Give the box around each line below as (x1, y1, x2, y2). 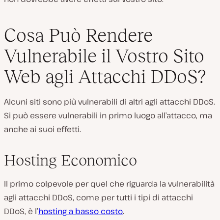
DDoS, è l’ (4, 205, 38, 217)
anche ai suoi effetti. (4, 123, 81, 135)
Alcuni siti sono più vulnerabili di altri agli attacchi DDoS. (4, 96, 215, 107)
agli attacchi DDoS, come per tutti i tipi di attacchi (4, 192, 193, 203)
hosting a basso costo (38, 205, 123, 217)
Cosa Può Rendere (4, 24, 153, 46)
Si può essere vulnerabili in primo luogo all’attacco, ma (4, 110, 212, 121)
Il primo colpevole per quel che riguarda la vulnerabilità (4, 178, 215, 189)
